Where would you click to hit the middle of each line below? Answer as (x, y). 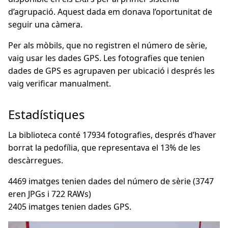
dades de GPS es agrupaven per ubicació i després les (111, 70)
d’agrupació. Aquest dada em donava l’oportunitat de (110, 11)
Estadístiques (47, 114)
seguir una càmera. (45, 24)
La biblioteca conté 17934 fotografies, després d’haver (112, 135)
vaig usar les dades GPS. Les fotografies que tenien (106, 58)
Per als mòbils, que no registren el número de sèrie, (108, 45)
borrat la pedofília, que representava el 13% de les (104, 147)
